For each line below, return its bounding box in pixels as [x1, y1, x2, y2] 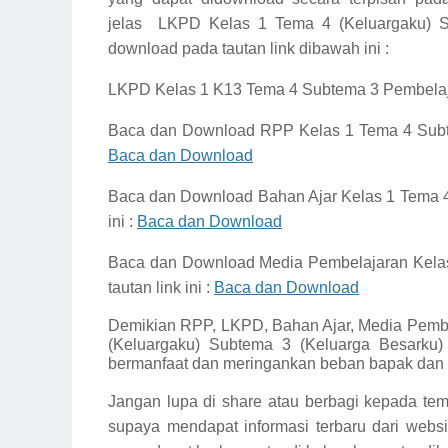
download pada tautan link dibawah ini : [108, 40, 389, 57]
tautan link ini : [108, 279, 214, 296]
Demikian [108, 317, 181, 334]
